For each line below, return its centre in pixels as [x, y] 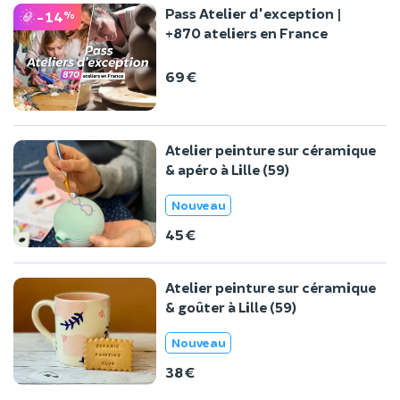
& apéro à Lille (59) [227, 169]
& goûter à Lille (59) [231, 306]
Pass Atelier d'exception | [254, 12]
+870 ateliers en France [246, 32]
